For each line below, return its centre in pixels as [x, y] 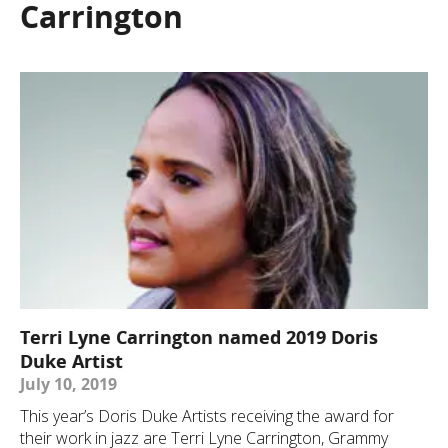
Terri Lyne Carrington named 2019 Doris [199, 337]
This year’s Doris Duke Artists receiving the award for [207, 416]
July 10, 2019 [68, 384]
